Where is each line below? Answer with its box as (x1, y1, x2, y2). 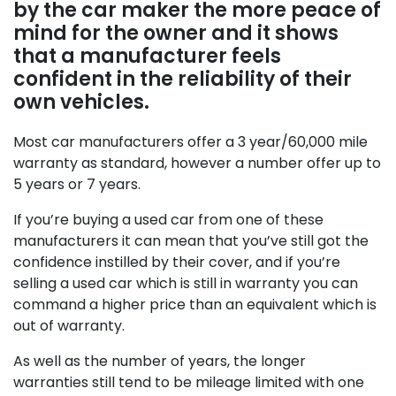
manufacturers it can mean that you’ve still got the (13, 231, 369, 251)
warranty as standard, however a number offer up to (13, 153, 381, 173)
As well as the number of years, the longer (13, 351, 306, 371)
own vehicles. (13, 88, 149, 116)
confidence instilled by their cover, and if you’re (13, 252, 340, 272)
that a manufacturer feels (13, 42, 281, 70)
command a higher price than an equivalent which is (13, 294, 377, 315)
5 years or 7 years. (13, 174, 141, 194)
